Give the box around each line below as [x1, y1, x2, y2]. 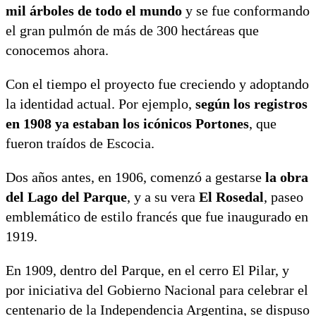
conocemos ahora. [6, 42, 112, 58]
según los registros [192, 95, 308, 111]
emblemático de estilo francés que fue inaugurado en [6, 208, 308, 224]
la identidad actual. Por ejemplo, [6, 95, 192, 111]
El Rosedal [199, 188, 264, 205]
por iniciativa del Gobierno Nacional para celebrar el [6, 281, 308, 298]
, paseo [264, 188, 303, 205]
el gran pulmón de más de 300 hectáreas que [6, 22, 259, 38]
